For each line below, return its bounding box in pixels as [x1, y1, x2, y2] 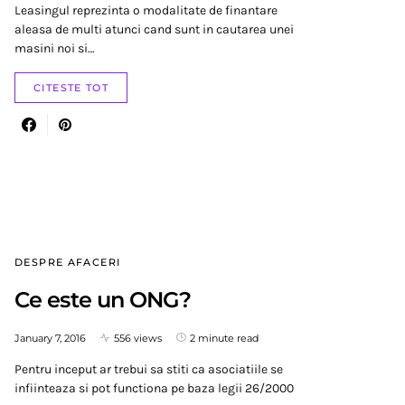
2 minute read [190, 331, 259, 344]
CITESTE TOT [33, 80, 109, 94]
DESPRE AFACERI [14, 255, 121, 268]
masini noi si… [14, 40, 95, 56]
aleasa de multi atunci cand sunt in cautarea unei [14, 21, 294, 37]
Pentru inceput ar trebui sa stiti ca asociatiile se [14, 361, 283, 377]
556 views [114, 331, 162, 344]
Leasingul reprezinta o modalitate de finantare [14, 2, 278, 18]
